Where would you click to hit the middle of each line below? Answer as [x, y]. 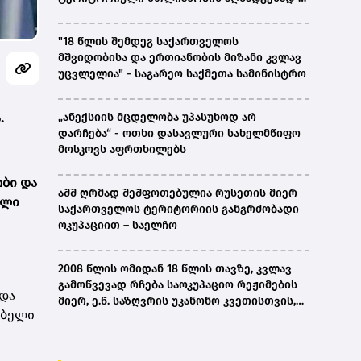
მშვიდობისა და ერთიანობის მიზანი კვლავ [180, 58]
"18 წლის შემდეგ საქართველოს [148, 42]
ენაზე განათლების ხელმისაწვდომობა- [169, 350]
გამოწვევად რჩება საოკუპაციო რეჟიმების [178, 285]
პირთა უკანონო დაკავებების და [149, 317]
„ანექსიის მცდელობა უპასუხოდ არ [157, 118]
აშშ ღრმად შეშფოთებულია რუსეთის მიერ [178, 193]
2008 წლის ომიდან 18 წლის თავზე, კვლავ [175, 269]
